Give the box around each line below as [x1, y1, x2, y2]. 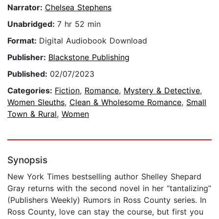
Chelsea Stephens [45, 2, 111, 13]
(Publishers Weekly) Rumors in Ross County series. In [7, 195, 206, 205]
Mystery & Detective [124, 86, 200, 96]
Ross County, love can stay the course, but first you [7, 207, 203, 217]
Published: [7, 69, 50, 79]
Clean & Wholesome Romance [69, 97, 181, 108]
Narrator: [7, 2, 45, 13]
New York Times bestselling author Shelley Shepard [7, 172, 201, 182]
